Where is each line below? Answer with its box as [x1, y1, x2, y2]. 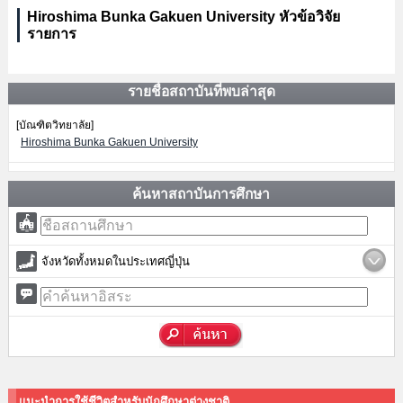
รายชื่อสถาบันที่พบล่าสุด [127, 84, 275, 99]
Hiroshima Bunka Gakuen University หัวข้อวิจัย [26, 9, 340, 24]
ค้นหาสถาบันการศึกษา [132, 186, 271, 201]
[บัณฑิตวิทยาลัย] [15, 119, 94, 131]
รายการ [26, 26, 76, 41]
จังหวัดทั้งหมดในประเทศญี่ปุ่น [40, 255, 190, 268]
